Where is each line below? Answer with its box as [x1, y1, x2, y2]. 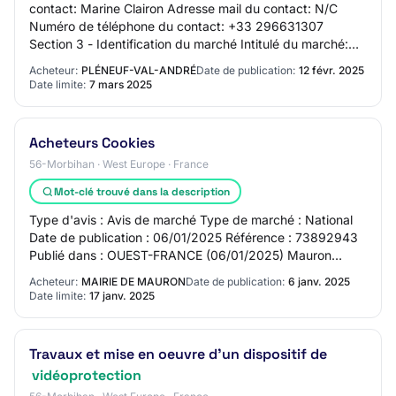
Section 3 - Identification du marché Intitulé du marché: [29, 36, 348, 51]
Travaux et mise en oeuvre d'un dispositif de [29, 345, 327, 363]
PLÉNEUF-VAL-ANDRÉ [81, 64, 196, 77]
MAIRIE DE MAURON [81, 275, 186, 288]
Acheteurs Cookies [29, 133, 155, 152]
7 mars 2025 [89, 78, 152, 91]
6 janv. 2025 [288, 275, 350, 288]
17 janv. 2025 [89, 289, 155, 302]
